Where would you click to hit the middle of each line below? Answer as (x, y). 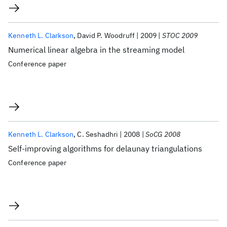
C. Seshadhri (98, 134)
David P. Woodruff (106, 35)
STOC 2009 (180, 35)
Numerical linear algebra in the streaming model (96, 50)
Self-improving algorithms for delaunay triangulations (105, 148)
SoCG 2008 (163, 134)
